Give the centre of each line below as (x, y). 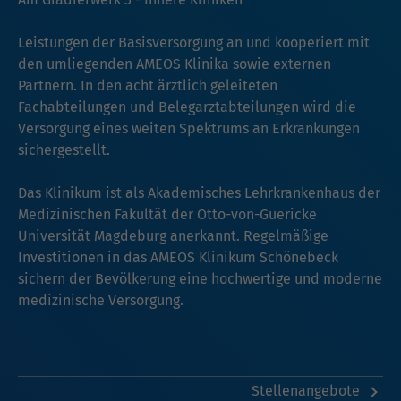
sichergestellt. (64, 149)
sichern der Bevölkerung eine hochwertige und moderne (200, 278)
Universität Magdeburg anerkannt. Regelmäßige (173, 235)
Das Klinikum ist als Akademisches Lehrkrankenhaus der (199, 192)
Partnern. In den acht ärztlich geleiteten (148, 85)
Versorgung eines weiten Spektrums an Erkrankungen (189, 128)
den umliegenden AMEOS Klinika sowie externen (175, 64)
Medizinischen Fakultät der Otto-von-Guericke (167, 214)
